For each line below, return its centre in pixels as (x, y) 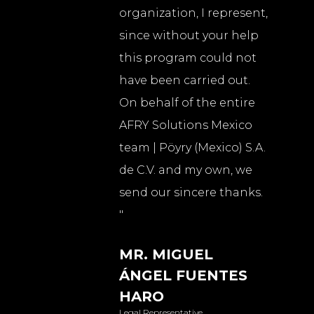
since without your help (189, 36)
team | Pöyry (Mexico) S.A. (192, 148)
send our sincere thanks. (191, 193)
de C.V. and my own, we (186, 170)
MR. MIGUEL (166, 255)
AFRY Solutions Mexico (186, 125)
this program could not (188, 58)
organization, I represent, (193, 13)
